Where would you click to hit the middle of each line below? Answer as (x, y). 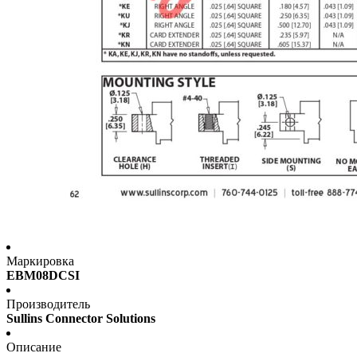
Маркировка (40, 261)
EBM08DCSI (43, 276)
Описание (34, 347)
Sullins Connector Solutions (81, 319)
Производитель (48, 304)
